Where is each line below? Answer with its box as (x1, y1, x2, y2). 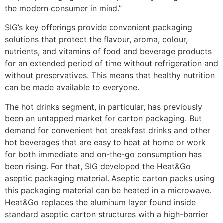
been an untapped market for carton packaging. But (5, 113, 202, 123)
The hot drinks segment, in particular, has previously (5, 101, 202, 111)
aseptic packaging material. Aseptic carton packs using (5, 173, 215, 183)
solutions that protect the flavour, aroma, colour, (5, 34, 188, 45)
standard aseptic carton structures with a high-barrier (5, 209, 208, 219)
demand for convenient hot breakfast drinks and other (5, 125, 210, 135)
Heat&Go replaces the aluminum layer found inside (5, 197, 196, 207)
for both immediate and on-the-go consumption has (5, 149, 202, 159)
